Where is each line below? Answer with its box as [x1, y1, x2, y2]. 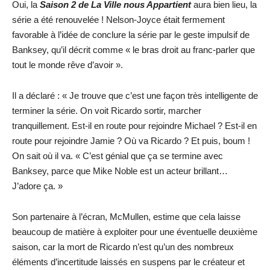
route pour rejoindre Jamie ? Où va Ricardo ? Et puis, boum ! [12, 136, 250, 146]
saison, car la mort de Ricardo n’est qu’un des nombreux [12, 242, 234, 252]
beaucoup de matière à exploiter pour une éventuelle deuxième [12, 227, 257, 237]
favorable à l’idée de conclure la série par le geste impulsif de [12, 30, 250, 40]
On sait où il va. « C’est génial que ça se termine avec [12, 151, 223, 161]
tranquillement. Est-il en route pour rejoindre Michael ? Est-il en [12, 121, 257, 131]
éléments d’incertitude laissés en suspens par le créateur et [12, 257, 245, 267]
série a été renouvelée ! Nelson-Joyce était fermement [12, 14, 225, 25]
